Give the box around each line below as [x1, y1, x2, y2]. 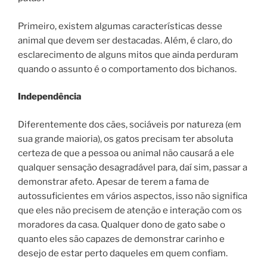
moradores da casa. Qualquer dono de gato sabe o [18, 219, 225, 230]
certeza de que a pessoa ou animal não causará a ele [18, 147, 234, 159]
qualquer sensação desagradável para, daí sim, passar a [18, 162, 247, 173]
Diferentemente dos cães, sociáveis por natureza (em [18, 119, 241, 130]
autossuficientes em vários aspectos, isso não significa [18, 190, 247, 201]
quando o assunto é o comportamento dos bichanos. [18, 63, 237, 74]
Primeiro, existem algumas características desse [18, 20, 222, 32]
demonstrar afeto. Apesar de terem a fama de [18, 176, 209, 187]
